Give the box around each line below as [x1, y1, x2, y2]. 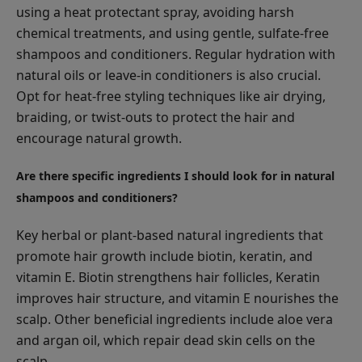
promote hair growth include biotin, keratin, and [16, 246, 313, 265]
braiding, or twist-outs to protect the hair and [16, 107, 295, 126]
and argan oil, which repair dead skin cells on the [16, 330, 315, 349]
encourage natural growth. [16, 128, 182, 147]
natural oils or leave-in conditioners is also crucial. [16, 65, 321, 84]
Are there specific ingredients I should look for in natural [16, 167, 335, 183]
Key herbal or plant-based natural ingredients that [16, 225, 323, 244]
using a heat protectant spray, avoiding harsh [16, 2, 294, 21]
